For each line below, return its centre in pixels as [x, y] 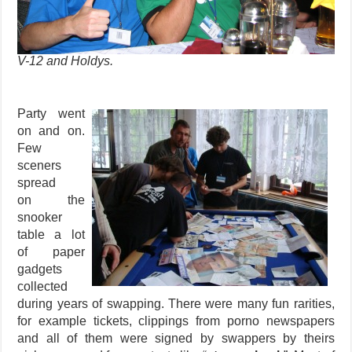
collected [43, 287]
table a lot [51, 235]
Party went [51, 114]
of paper [51, 252]
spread [37, 183]
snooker [40, 218]
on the [51, 200]
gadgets [40, 269]
